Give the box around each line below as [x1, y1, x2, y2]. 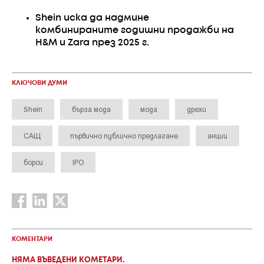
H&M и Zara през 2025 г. [35, 38, 149, 47]
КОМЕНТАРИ [12, 236, 52, 242]
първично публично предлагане [70, 131, 178, 140]
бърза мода [72, 104, 111, 113]
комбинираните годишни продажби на [35, 25, 234, 35]
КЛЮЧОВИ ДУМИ [12, 80, 67, 86]
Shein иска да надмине [35, 13, 149, 22]
